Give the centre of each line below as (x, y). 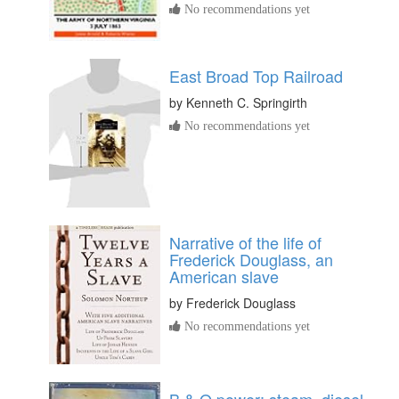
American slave (224, 276)
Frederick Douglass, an (251, 259)
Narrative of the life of (245, 242)
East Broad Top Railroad (256, 76)
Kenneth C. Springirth (247, 103)
